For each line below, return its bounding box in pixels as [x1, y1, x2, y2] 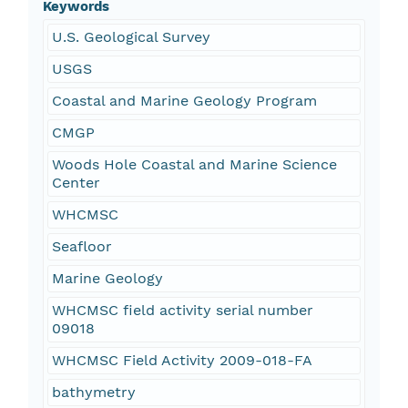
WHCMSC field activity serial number [51, 301, 313, 320]
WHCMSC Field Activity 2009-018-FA [51, 352, 312, 370]
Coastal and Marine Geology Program [51, 92, 317, 110]
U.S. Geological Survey [51, 28, 210, 46]
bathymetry [51, 383, 136, 402]
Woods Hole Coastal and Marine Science [51, 156, 337, 174]
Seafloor [51, 238, 112, 256]
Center [51, 174, 100, 192]
